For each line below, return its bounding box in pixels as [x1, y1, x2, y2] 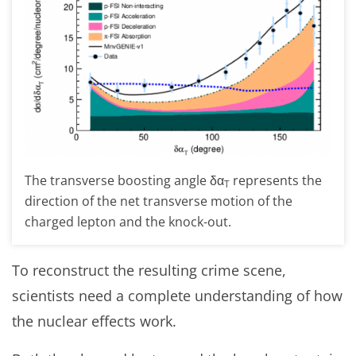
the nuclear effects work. [12, 311, 176, 331]
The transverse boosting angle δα [25, 172, 224, 190]
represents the [230, 172, 322, 190]
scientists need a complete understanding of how [12, 286, 342, 306]
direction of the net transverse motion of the [25, 192, 292, 211]
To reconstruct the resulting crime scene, [12, 261, 286, 281]
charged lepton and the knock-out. [25, 213, 231, 231]
